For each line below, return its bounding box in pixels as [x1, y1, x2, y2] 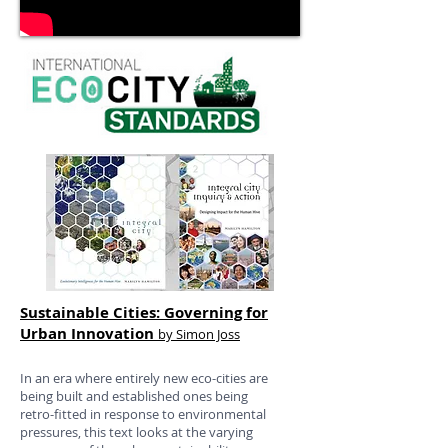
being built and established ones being [20, 387, 248, 405]
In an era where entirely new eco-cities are [20, 369, 268, 387]
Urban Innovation [20, 323, 154, 344]
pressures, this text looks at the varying [20, 423, 253, 441]
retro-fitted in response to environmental [20, 405, 266, 423]
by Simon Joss [158, 325, 240, 343]
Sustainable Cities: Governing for [20, 302, 268, 323]
